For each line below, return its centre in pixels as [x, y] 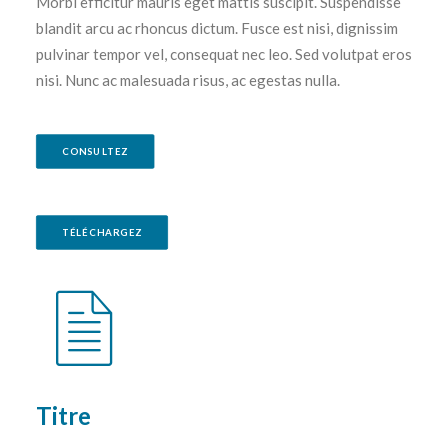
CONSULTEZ [95, 151]
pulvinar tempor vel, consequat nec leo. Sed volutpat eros [224, 54]
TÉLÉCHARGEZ [102, 232]
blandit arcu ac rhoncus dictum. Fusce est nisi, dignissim [217, 28]
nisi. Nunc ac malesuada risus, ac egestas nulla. [188, 80]
